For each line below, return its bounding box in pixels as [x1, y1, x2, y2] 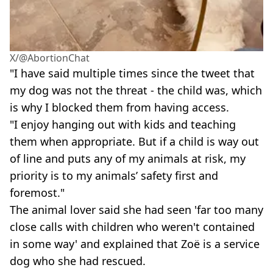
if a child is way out [160, 134, 259, 149]
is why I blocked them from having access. [10, 100, 229, 115]
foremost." [10, 185, 65, 200]
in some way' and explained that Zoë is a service [10, 236, 260, 252]
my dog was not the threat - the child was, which [10, 83, 262, 98]
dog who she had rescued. [10, 253, 146, 269]
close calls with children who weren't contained [10, 219, 255, 235]
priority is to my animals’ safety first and [10, 168, 218, 183]
